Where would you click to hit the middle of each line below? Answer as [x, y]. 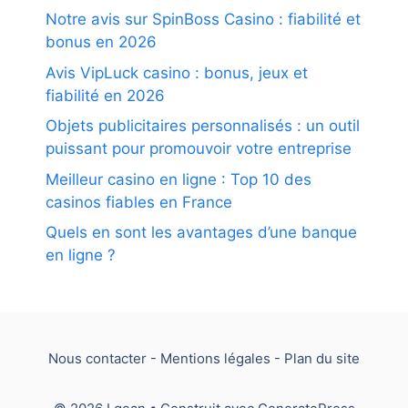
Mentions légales [215, 358]
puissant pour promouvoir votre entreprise [199, 148]
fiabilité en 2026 [105, 95]
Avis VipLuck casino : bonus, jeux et [177, 72]
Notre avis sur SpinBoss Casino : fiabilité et [203, 19]
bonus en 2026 [101, 42]
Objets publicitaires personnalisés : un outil [203, 126]
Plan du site [322, 358]
